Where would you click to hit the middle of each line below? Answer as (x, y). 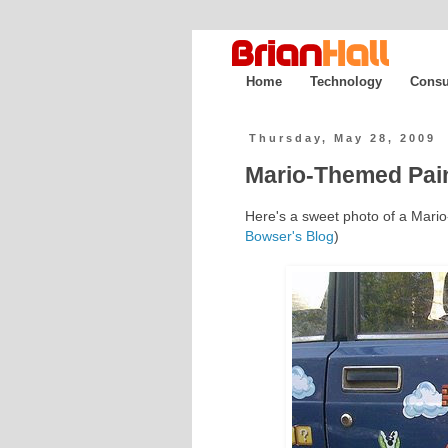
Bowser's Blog (289, 236)
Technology (346, 81)
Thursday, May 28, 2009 (343, 138)
